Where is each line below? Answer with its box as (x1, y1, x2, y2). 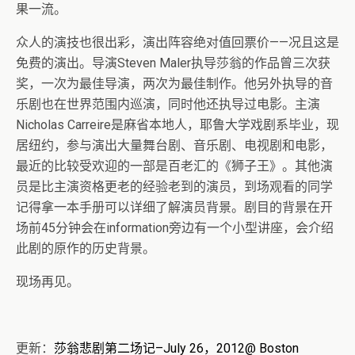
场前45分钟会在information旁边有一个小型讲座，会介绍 (16, 219, 334, 235)
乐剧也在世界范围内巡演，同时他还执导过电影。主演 (16, 96, 320, 112)
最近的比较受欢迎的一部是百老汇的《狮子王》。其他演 (16, 158, 333, 174)
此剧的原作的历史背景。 (16, 240, 155, 256)
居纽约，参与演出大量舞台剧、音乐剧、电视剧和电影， (16, 137, 333, 153)
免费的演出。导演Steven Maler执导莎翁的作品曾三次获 (16, 55, 330, 71)
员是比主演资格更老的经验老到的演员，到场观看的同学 (16, 178, 333, 194)
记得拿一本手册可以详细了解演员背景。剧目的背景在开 (16, 199, 333, 215)
